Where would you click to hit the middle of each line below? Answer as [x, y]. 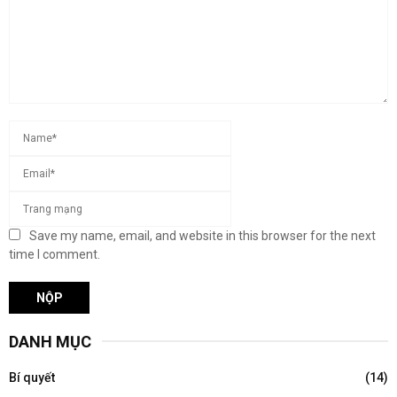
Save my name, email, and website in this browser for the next [202, 235]
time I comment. [54, 254]
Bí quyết [32, 377]
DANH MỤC [50, 341]
